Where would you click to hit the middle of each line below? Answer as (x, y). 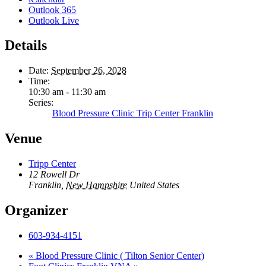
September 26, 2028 (89, 71)
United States (154, 185)
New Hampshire (96, 185)
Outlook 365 (52, 9)
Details (26, 45)
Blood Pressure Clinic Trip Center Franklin (133, 113)
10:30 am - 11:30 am (67, 92)
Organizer (37, 210)
